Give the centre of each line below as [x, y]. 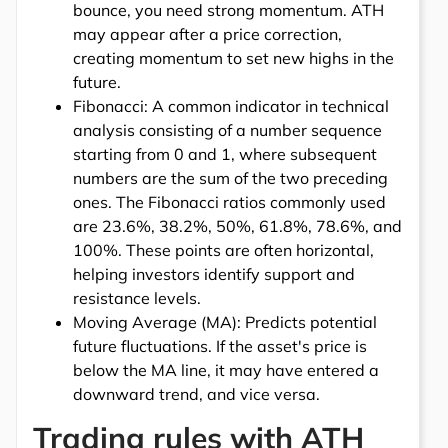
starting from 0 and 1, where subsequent [225, 153]
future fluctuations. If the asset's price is [220, 345]
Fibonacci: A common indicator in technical [231, 105]
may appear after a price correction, [207, 33]
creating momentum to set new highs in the [233, 57]
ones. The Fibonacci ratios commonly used [229, 201]
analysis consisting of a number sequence [227, 129]
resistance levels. [137, 297]
